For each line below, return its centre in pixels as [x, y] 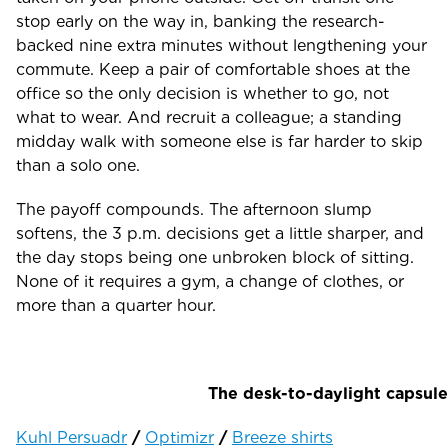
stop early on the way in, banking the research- [200, 21]
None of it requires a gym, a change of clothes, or [210, 281]
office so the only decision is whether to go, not [202, 93]
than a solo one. [78, 165]
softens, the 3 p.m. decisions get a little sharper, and [220, 233]
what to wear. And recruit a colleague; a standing [209, 117]
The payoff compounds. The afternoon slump [194, 209]
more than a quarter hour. [116, 305]
